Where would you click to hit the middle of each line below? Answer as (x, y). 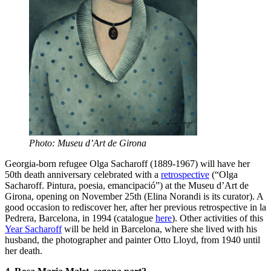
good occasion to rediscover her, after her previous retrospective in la (135, 207)
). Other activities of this (217, 218)
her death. (24, 250)
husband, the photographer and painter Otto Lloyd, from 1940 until (132, 240)
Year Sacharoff (33, 229)
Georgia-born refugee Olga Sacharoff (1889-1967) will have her (127, 163)
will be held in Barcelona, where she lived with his (159, 229)
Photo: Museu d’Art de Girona (88, 143)
